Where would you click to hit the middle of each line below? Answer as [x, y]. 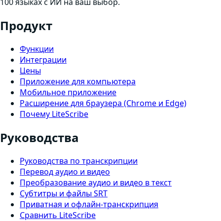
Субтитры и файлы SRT [64, 193]
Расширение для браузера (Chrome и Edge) [103, 103]
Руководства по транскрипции [79, 161]
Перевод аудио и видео [65, 172]
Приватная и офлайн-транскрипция [89, 204]
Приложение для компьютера [78, 82]
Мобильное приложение [68, 92]
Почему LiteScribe [54, 114]
